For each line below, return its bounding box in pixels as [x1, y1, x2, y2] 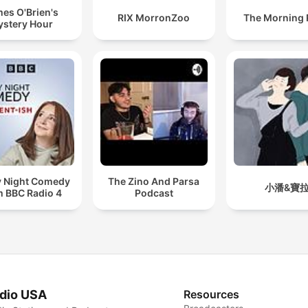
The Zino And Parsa [108, 175, 200, 188]
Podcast [134, 187, 173, 199]
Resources [184, 287, 240, 301]
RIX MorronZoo [118, 12, 190, 24]
